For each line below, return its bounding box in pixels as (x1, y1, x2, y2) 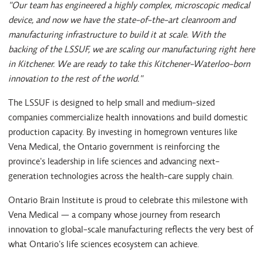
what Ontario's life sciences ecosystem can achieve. (8, 238, 199, 249)
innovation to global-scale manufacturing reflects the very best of (8, 223, 253, 235)
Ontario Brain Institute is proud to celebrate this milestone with (8, 194, 248, 205)
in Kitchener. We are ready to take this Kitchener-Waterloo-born (8, 58, 250, 69)
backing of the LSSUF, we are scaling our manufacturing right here (8, 43, 255, 55)
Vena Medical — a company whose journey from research (8, 208, 220, 220)
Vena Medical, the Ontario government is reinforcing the (8, 140, 220, 152)
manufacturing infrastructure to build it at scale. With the (8, 28, 225, 40)
